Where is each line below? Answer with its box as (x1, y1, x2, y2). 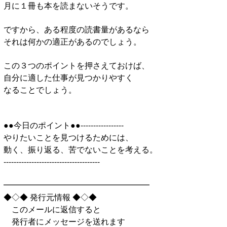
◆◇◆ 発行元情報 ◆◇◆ (4, 191, 97, 203)
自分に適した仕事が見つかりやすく (4, 71, 133, 83)
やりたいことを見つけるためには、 (4, 131, 133, 143)
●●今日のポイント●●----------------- (4, 119, 124, 131)
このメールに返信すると (4, 203, 101, 215)
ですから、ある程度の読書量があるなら (4, 23, 149, 35)
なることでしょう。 (4, 83, 77, 95)
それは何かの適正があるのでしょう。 (4, 35, 141, 47)
